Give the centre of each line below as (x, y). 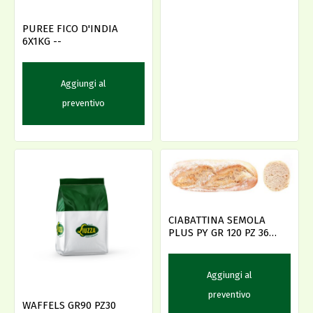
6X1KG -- (57, 42)
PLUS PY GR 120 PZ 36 (219, 233)
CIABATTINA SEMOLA (217, 220)
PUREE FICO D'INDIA (70, 29)
